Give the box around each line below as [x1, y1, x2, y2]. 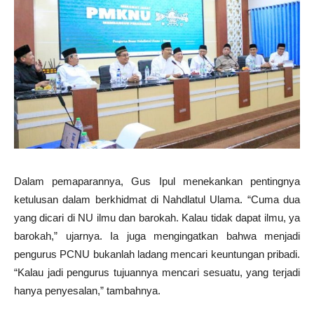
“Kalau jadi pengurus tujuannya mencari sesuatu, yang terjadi [14, 266, 300, 278]
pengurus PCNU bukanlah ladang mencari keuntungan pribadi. [14, 247, 300, 260]
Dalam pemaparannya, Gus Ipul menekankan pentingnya [14, 175, 300, 187]
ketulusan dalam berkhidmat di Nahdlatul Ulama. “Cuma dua [14, 193, 300, 205]
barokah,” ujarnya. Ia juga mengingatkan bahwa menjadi [14, 229, 300, 242]
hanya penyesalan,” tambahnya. [14, 284, 161, 296]
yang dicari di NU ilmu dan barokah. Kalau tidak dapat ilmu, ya [14, 211, 300, 224]
